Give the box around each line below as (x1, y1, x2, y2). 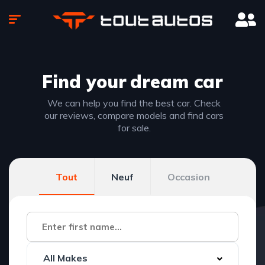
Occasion (167, 171, 210, 183)
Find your (42, 70, 127, 93)
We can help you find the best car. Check (47, 97, 221, 109)
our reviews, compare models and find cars (44, 109, 224, 121)
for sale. (117, 122, 151, 134)
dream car (130, 70, 223, 93)
